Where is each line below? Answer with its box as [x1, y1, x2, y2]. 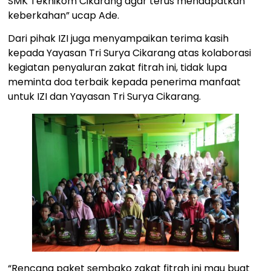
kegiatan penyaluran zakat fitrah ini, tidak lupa [8, 60, 227, 75]
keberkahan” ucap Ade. [8, 8, 120, 23]
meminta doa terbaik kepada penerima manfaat [8, 75, 241, 90]
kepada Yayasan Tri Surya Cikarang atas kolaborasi [8, 46, 252, 60]
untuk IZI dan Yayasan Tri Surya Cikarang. [8, 90, 201, 104]
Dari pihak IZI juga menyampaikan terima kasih [8, 31, 229, 46]
